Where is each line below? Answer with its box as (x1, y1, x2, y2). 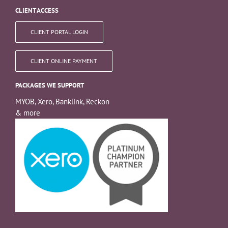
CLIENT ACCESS (15, 6, 59, 15)
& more (15, 107, 40, 118)
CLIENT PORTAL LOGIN (31, 27, 88, 36)
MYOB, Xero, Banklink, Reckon (15, 96, 109, 106)
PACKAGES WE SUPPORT (15, 80, 84, 90)
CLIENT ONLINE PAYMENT (31, 56, 97, 65)
